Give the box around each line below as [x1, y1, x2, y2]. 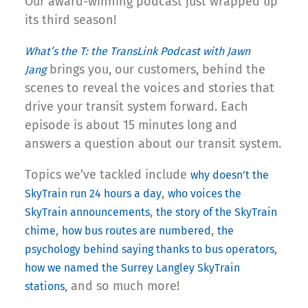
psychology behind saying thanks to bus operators [25, 243, 274, 256]
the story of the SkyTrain [156, 206, 277, 219]
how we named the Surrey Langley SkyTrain [25, 261, 240, 275]
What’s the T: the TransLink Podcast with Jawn [25, 45, 250, 58]
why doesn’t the [190, 168, 269, 182]
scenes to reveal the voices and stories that [25, 80, 274, 96]
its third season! [25, 12, 116, 28]
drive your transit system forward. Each [25, 99, 248, 115]
